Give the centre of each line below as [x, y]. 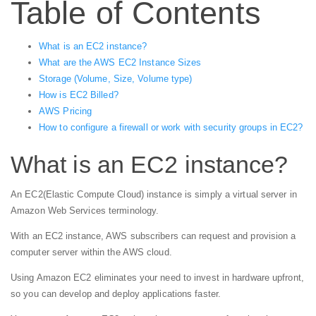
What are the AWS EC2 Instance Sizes [120, 62]
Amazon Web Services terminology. [85, 210]
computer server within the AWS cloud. [91, 252]
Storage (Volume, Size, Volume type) [116, 79]
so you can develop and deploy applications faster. [116, 293]
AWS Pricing [66, 111]
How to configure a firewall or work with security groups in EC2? [171, 127]
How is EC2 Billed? [79, 95]
